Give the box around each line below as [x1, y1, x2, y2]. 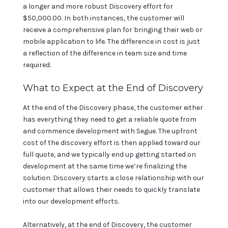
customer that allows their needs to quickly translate [23, 185, 200, 194]
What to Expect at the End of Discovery [23, 82, 203, 94]
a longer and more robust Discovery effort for [23, 2, 173, 11]
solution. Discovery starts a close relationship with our [23, 173, 204, 182]
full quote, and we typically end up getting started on [23, 150, 196, 159]
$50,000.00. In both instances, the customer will [23, 13, 184, 22]
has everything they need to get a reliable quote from [23, 115, 196, 124]
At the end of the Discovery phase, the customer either [23, 103, 203, 112]
